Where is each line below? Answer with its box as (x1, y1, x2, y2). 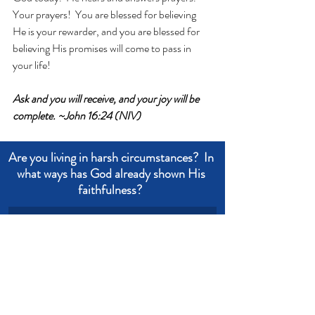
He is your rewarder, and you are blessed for (13, 23, 202, 39)
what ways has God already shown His (17, 165, 208, 183)
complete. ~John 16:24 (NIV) (13, 108, 141, 124)
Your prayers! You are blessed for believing (13, 6, 198, 22)
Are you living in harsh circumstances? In (8, 148, 217, 167)
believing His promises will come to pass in (13, 40, 193, 56)
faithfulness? (77, 181, 148, 199)
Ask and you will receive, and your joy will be (13, 91, 201, 107)
